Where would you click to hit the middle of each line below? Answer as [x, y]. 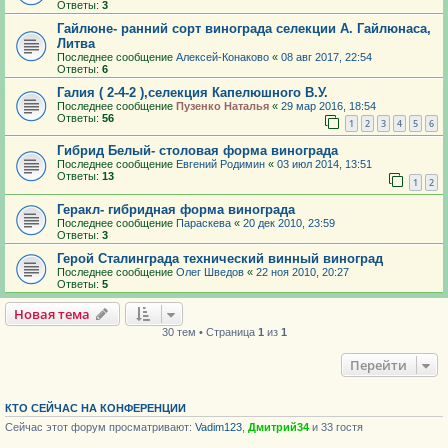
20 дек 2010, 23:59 [289, 223]
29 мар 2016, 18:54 [328, 105]
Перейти [378, 365]
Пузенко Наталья [222, 105]
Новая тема [52, 314]
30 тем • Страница [209, 332]
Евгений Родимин [220, 164]
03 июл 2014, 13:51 [324, 164]
